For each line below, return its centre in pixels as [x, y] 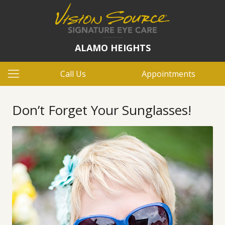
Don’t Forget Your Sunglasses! [102, 110]
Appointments [168, 74]
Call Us [73, 74]
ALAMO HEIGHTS [113, 48]
